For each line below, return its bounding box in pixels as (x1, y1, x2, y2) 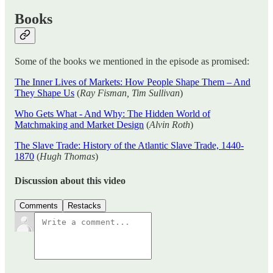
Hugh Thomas (40, 151, 95, 162)
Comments (19, 200, 58, 210)
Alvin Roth (149, 119, 190, 130)
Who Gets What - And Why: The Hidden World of (15, 108, 210, 119)
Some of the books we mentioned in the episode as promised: (15, 56, 249, 67)
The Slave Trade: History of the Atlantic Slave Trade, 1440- (15, 140, 244, 151)
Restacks (68, 200, 101, 210)
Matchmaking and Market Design (15, 119, 144, 130)
